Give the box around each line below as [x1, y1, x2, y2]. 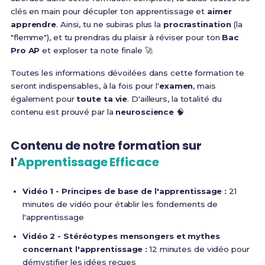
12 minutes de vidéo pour [147, 244, 250, 254]
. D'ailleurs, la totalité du [127, 93, 222, 104]
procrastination [163, 19, 231, 29]
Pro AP [10, 45, 40, 55]
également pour [10, 93, 77, 104]
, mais [193, 80, 216, 91]
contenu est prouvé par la [10, 106, 116, 117]
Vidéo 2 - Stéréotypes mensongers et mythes [22, 231, 220, 241]
